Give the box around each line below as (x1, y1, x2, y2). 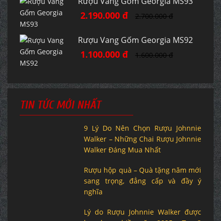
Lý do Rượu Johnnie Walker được (84, 207, 201, 217)
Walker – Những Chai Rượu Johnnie (84, 134, 201, 144)
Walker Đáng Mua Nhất (84, 145, 161, 155)
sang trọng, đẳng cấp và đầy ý (84, 176, 201, 186)
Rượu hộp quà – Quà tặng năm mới (84, 165, 201, 175)
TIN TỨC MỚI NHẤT (20, 98, 101, 112)
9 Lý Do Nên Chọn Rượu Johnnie (84, 123, 201, 133)
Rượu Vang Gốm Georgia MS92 (77, 35, 193, 46)
